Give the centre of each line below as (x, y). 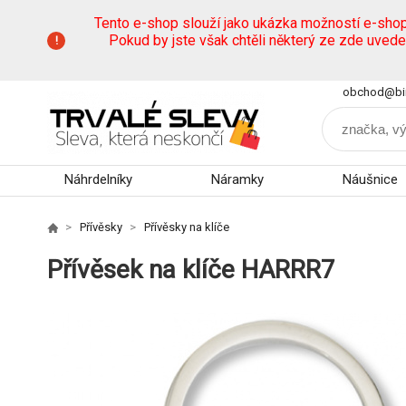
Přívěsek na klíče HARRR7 (191, 270)
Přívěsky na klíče (187, 227)
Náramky (237, 179)
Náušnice (370, 179)
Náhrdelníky (98, 179)
